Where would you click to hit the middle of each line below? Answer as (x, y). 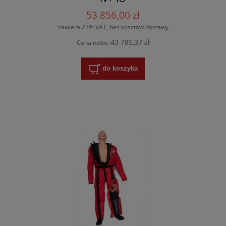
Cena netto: (93, 42)
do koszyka (120, 68)
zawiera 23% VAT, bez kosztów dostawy (113, 27)
